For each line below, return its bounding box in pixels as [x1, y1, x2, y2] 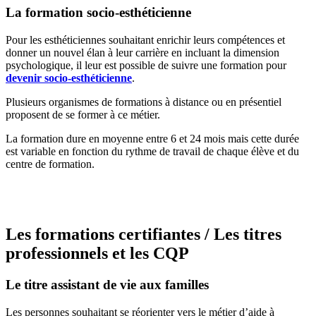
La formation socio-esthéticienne [6, 5, 191, 20]
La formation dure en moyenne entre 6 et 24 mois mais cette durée [6, 133, 299, 145]
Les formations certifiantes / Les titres [6, 225, 281, 244]
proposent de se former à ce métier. [6, 109, 160, 121]
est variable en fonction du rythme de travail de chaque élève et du [6, 145, 299, 158]
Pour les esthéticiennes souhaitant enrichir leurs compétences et [6, 34, 285, 47]
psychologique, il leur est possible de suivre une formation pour [6, 59, 286, 72]
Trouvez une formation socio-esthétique [25, 190, 207, 202]
